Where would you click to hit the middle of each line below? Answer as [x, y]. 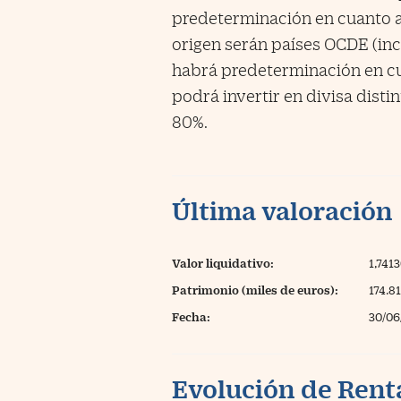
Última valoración [282, 210]
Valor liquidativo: [223, 263]
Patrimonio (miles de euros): [255, 290]
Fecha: [191, 317]
